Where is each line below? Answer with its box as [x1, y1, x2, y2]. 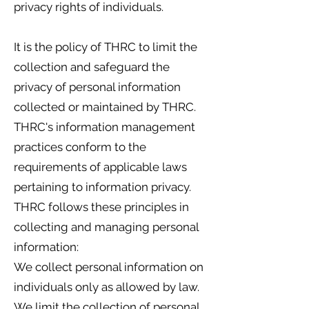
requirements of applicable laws [14, 160, 187, 174]
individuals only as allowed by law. [14, 280, 199, 294]
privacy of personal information [14, 80, 181, 94]
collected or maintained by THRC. [14, 100, 196, 114]
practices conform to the [14, 140, 146, 154]
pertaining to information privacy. [14, 180, 194, 194]
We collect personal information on [14, 260, 203, 274]
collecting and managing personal [14, 220, 199, 234]
